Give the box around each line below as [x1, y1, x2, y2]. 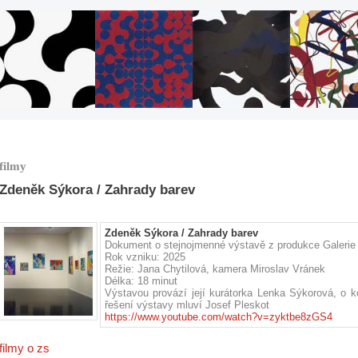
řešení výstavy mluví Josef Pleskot [105, 299, 269, 311]
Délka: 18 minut [105, 275, 177, 287]
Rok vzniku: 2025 [105, 251, 185, 263]
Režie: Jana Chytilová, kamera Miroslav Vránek [105, 263, 325, 275]
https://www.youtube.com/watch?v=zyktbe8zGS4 [105, 311, 332, 323]
